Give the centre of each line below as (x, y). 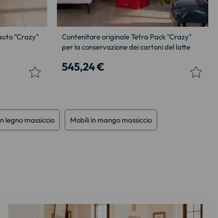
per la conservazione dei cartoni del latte (126, 47)
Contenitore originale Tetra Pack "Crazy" (127, 36)
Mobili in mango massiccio (111, 120)
